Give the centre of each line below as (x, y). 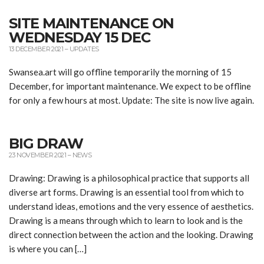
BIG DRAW (46, 143)
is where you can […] (48, 248)
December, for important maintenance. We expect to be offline (130, 86)
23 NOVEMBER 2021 (38, 155)
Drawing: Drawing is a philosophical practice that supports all (129, 178)
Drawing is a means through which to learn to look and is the (126, 220)
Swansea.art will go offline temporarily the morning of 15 (120, 72)
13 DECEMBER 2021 (36, 49)
